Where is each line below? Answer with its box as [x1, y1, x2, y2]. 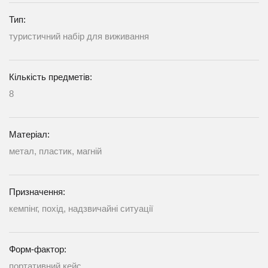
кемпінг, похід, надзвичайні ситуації [9, 203, 153, 214]
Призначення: [9, 186, 65, 197]
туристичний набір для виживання [9, 31, 149, 41]
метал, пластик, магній [9, 145, 102, 156]
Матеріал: [9, 129, 50, 139]
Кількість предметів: [9, 71, 92, 82]
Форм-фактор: [9, 243, 66, 254]
